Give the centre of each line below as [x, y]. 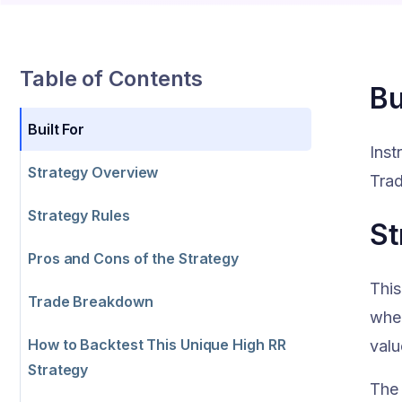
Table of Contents [112, 78]
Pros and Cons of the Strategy [134, 258]
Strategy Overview [93, 172]
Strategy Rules [79, 215]
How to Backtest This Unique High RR [157, 344]
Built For [57, 129]
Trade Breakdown [91, 301]
